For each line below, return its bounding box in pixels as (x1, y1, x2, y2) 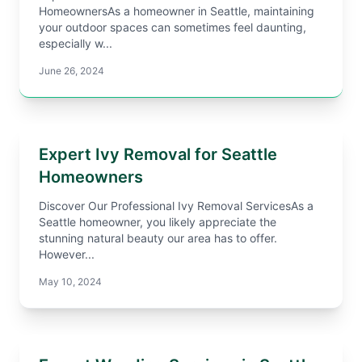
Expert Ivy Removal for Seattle (39, 145, 277, 164)
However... (39, 247, 95, 261)
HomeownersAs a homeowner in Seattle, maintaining (39, 4, 314, 18)
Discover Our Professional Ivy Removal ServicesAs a (39, 199, 314, 213)
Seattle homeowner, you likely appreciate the (39, 215, 276, 229)
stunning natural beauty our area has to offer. (39, 231, 277, 245)
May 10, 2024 (39, 276, 102, 288)
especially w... (39, 36, 112, 50)
